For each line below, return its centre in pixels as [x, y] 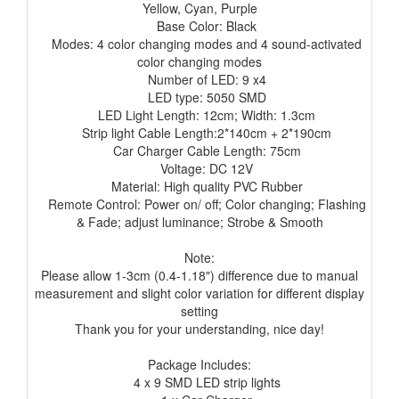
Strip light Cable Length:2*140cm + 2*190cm [199, 133]
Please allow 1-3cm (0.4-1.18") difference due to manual [199, 276]
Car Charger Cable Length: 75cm [199, 151]
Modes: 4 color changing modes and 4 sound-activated [199, 44]
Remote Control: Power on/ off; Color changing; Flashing [199, 204]
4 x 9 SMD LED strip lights [199, 383]
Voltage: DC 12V [199, 169]
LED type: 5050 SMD [199, 98]
